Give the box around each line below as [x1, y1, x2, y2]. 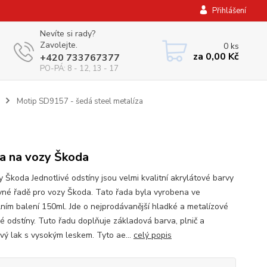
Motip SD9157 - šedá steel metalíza [14, 96, 143, 107]
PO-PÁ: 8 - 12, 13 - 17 [39, 63, 119, 74]
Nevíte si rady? [39, 28, 95, 39]
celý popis [133, 229, 172, 241]
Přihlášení [212, 5, 246, 16]
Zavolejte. [39, 39, 77, 51]
